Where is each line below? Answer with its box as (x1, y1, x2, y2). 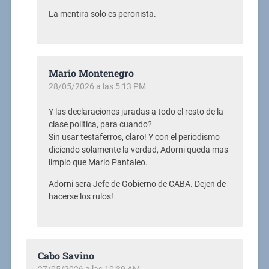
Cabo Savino (37, 249, 94, 262)
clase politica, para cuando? (48, 119, 152, 130)
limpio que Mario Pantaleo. (48, 157, 148, 168)
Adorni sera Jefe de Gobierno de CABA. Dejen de (48, 178, 226, 189)
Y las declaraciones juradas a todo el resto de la (48, 107, 223, 118)
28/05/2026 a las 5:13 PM (48, 82, 146, 92)
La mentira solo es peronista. (48, 9, 156, 20)
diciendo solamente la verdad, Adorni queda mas (48, 145, 228, 156)
